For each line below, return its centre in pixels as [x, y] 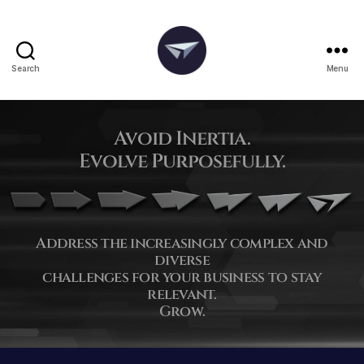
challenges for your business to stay [182, 277]
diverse [182, 260]
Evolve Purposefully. [182, 162]
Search [26, 68]
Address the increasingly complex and [182, 243]
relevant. [182, 294]
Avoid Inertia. [182, 139]
